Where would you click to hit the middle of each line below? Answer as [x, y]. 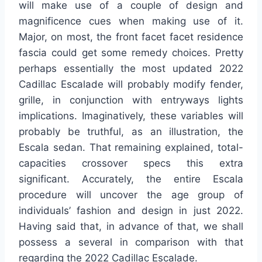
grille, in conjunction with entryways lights [131, 100]
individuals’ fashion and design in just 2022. [131, 211]
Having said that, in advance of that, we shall [131, 227]
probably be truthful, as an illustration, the [131, 132]
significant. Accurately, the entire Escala [131, 179]
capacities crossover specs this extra [131, 163]
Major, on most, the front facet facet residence [131, 37]
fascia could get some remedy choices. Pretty [131, 53]
